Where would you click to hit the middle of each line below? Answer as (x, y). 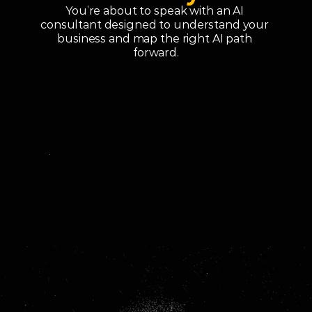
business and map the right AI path (155, 39)
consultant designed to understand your (155, 25)
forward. (156, 53)
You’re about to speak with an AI (155, 11)
